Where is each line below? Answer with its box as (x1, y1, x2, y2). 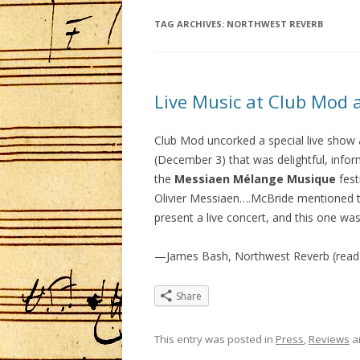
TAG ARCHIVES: (154, 18, 227, 30)
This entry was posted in (154, 332, 276, 346)
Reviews (309, 332, 350, 346)
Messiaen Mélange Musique (174, 171, 336, 186)
